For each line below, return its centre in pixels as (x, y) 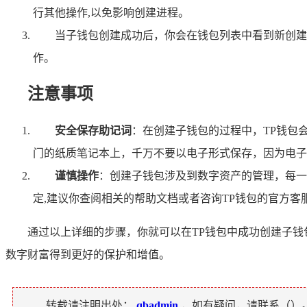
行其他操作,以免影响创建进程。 (111, 13)
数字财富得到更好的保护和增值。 (88, 254)
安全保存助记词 (93, 130)
